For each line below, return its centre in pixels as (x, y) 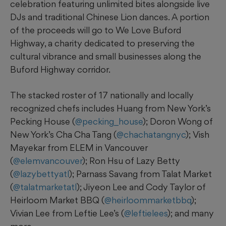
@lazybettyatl (41, 174)
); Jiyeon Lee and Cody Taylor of (141, 187)
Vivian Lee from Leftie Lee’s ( (67, 213)
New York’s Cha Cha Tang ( (63, 135)
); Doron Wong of (178, 122)
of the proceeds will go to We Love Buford (96, 30)
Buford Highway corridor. (60, 70)
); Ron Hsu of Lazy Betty (131, 161)
